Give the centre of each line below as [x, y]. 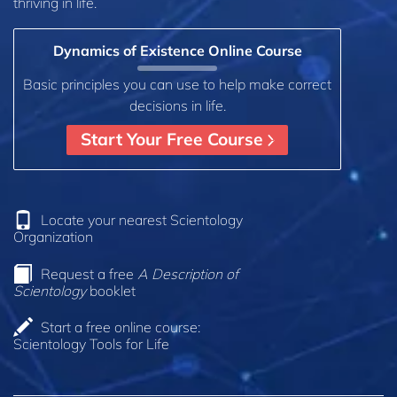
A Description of [188, 273]
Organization [53, 236]
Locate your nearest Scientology [142, 219]
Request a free [89, 273]
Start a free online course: [121, 327]
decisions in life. [177, 105]
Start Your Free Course [174, 140]
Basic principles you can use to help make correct [177, 84]
